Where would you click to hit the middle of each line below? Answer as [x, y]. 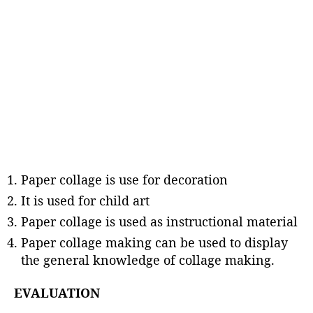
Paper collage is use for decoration [124, 179]
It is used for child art [85, 200]
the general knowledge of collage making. [148, 260]
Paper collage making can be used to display [154, 242]
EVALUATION [57, 293]
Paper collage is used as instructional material [159, 221]
